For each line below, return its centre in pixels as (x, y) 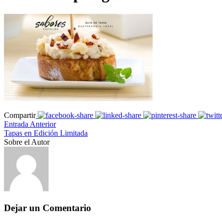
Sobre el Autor (27, 142)
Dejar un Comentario (48, 208)
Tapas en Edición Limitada (46, 133)
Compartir (20, 115)
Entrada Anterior (30, 124)
